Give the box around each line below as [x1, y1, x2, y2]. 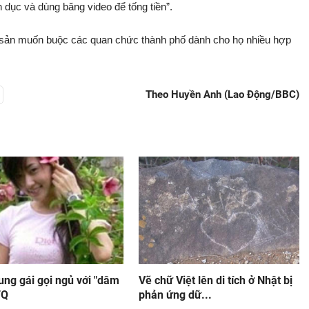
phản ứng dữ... [138, 288, 212, 301]
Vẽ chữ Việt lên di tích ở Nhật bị [138, 274, 292, 287]
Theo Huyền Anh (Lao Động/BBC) [146, 88, 299, 101]
